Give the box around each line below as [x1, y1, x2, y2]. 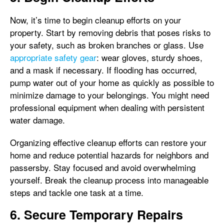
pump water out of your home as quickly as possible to [10, 75, 214, 88]
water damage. [10, 113, 65, 126]
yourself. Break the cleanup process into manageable [10, 173, 208, 186]
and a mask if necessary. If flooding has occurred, [10, 63, 197, 76]
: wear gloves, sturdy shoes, [96, 50, 202, 63]
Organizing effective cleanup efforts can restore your [10, 135, 206, 148]
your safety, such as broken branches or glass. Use [10, 38, 203, 51]
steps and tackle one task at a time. [10, 185, 143, 198]
